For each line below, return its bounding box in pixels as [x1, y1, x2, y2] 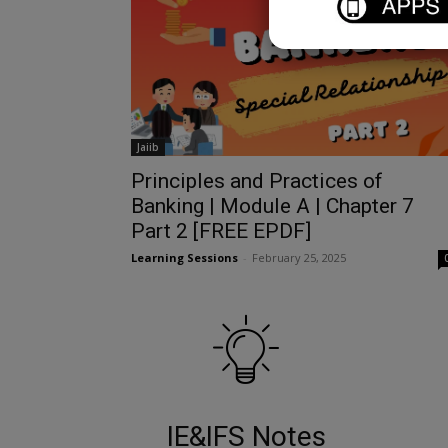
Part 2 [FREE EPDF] [130, 219, 311, 244]
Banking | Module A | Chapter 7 [130, 194, 414, 219]
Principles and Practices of [130, 169, 383, 194]
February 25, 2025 [251, 250, 346, 266]
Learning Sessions [130, 250, 238, 266]
